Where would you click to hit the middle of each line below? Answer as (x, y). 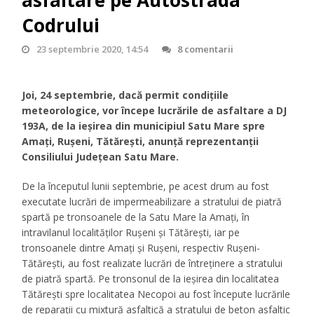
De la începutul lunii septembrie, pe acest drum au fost (146, 186)
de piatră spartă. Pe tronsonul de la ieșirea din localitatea (151, 279)
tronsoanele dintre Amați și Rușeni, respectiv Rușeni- (141, 248)
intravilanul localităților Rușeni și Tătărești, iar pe (131, 233)
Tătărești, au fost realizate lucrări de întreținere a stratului (152, 264)
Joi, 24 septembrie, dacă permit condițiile (125, 95)
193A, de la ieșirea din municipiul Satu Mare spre (144, 126)
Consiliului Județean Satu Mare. (101, 157)
